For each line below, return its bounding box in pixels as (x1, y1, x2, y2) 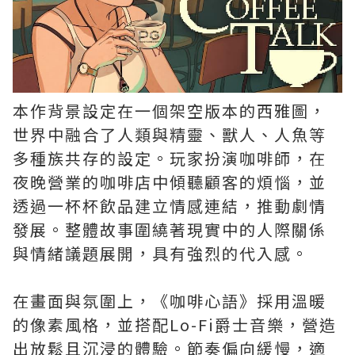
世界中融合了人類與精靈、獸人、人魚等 (13, 123, 326, 146)
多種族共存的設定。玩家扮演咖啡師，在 (13, 147, 326, 170)
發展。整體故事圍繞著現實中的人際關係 (13, 218, 326, 241)
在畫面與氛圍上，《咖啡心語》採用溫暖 (13, 289, 326, 312)
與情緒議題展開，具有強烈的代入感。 (13, 242, 309, 265)
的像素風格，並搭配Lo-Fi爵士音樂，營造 (13, 313, 337, 336)
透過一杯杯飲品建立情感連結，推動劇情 (13, 194, 326, 217)
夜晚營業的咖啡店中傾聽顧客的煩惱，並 (13, 170, 326, 193)
